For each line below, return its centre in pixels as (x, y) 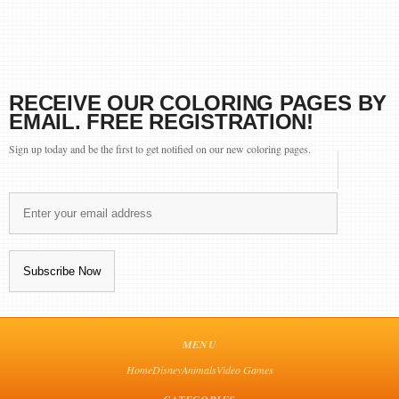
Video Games (244, 370)
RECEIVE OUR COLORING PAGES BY (198, 103)
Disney (167, 370)
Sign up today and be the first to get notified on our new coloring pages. (160, 149)
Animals (199, 370)
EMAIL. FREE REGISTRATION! (162, 122)
